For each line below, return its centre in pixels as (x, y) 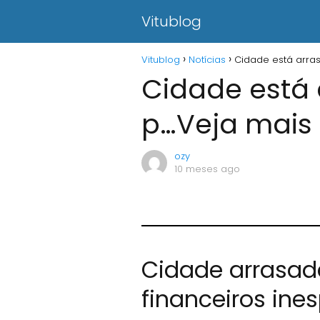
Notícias (207, 60)
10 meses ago (207, 169)
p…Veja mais (227, 124)
